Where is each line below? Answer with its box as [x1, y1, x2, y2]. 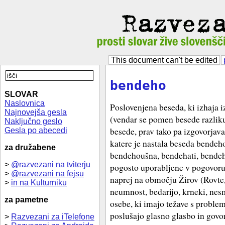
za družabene [5, 143, 56, 152]
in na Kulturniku [11, 178, 67, 187]
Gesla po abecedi [5, 126, 67, 135]
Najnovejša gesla [5, 108, 67, 117]
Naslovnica [5, 99, 45, 107]
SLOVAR [5, 90, 38, 98]
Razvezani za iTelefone [11, 212, 94, 221]
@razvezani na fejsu [11, 169, 84, 178]
